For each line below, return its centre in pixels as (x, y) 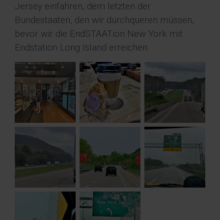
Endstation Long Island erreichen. (82, 48)
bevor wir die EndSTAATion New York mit (99, 34)
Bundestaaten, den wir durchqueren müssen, (104, 20)
